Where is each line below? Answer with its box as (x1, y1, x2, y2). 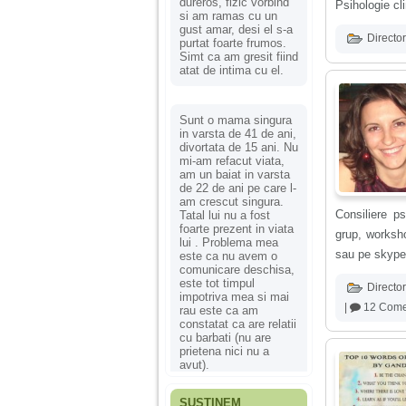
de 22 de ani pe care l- (179, 180, 296, 195)
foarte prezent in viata (179, 221, 294, 236)
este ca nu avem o (179, 248, 277, 263)
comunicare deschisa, (179, 262, 295, 276)
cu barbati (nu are (179, 330, 271, 344)
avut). (179, 357, 209, 372)
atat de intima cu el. (179, 63, 284, 77)
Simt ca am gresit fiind (179, 49, 298, 63)
